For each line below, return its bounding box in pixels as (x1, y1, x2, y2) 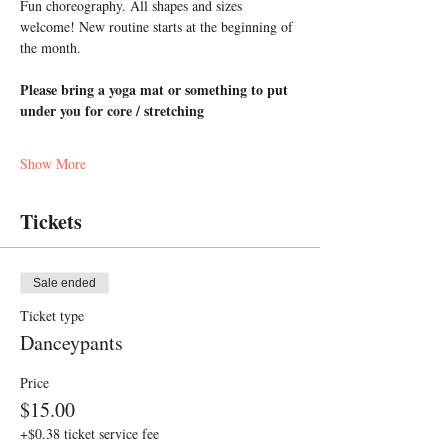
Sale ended (33, 276, 96, 290)
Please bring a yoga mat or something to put (20, 79, 292, 100)
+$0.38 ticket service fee (20, 424, 159, 443)
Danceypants (20, 329, 123, 356)
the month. (20, 38, 81, 57)
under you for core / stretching (20, 100, 204, 121)
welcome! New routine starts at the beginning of (20, 17, 297, 36)
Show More (20, 154, 86, 173)
